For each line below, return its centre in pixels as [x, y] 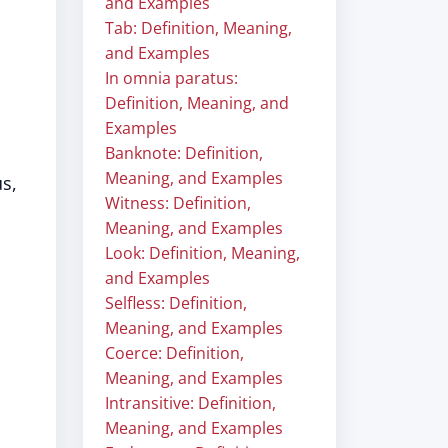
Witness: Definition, [178, 203]
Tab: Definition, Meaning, [198, 28]
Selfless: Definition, [176, 303]
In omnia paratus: [171, 78]
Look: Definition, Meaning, [202, 253]
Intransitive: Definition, [190, 403]
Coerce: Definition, [174, 353]
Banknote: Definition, [184, 153]
